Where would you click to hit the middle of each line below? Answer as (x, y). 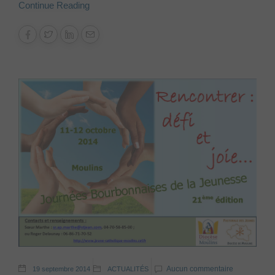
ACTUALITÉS (128, 269)
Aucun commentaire (200, 269)
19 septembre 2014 (61, 269)
